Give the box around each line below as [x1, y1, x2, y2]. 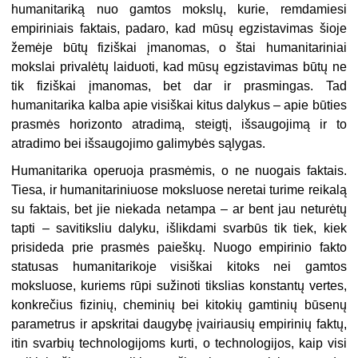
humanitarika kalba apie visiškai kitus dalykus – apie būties [11, 98, 347, 113]
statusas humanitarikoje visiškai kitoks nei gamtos [11, 260, 347, 274]
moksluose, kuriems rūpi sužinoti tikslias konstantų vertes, [11, 279, 347, 293]
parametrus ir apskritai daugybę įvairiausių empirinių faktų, [11, 317, 347, 332]
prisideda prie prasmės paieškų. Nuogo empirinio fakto [11, 241, 347, 255]
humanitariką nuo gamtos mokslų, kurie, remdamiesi [11, 2, 347, 17]
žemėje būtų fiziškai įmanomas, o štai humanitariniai [11, 41, 347, 55]
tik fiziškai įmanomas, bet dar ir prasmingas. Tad [11, 79, 347, 93]
